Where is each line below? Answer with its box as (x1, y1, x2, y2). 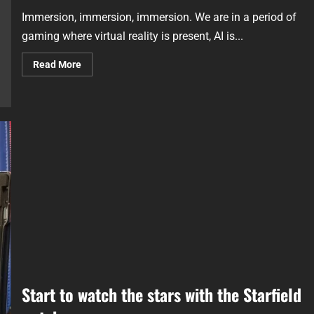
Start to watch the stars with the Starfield (21, 282, 301, 308)
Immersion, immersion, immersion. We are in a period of (21, 10, 296, 24)
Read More (32, 58, 81, 70)
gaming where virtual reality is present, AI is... (21, 29, 243, 43)
